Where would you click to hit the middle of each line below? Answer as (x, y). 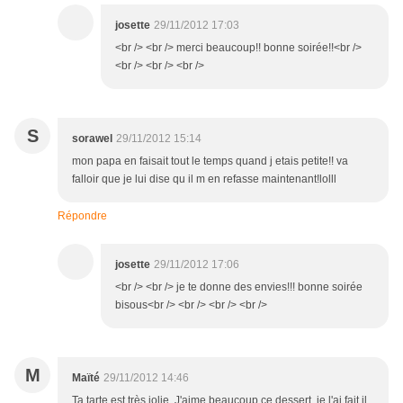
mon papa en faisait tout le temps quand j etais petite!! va (210, 161)
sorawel (92, 139)
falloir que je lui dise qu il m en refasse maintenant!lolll (204, 179)
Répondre (82, 216)
